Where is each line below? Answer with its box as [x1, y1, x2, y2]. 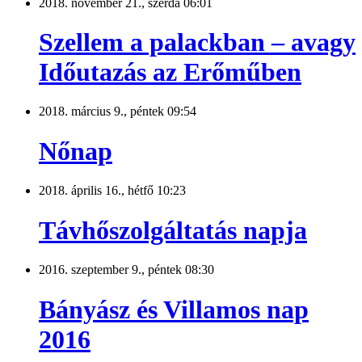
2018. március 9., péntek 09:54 [39, 104, 196, 119]
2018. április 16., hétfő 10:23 [39, 183, 186, 198]
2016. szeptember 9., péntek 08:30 [39, 263, 214, 277]
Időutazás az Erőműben [39, 57, 301, 87]
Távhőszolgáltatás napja [39, 215, 307, 245]
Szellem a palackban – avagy [39, 27, 356, 57]
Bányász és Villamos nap [39, 294, 309, 324]
